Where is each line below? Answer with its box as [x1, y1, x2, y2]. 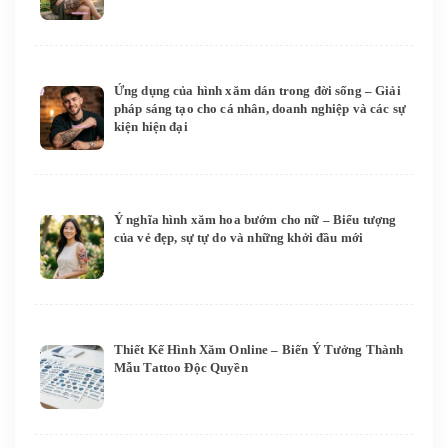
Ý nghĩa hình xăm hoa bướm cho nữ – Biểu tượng [113, 212, 397, 228]
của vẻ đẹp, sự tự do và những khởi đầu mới [113, 230, 364, 246]
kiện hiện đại [113, 118, 188, 134]
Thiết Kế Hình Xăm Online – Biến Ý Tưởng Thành [113, 342, 404, 358]
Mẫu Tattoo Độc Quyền [113, 360, 248, 376]
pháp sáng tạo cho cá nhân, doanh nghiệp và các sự [113, 100, 407, 116]
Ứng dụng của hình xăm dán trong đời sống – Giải [113, 82, 401, 98]
